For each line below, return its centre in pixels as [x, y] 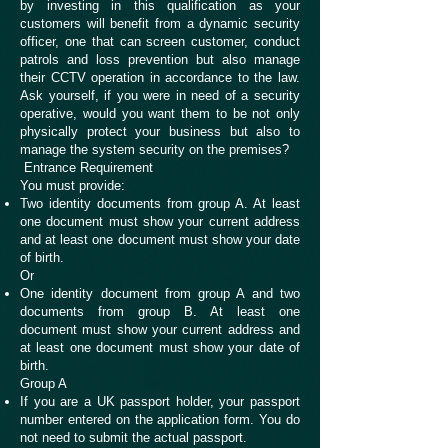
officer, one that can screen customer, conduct [160, 41]
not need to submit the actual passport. [133, 437]
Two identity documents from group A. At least [160, 203]
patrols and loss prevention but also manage [160, 59]
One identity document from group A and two [160, 293]
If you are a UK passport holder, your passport [160, 401]
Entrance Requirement [86, 167]
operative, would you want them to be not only [160, 113]
